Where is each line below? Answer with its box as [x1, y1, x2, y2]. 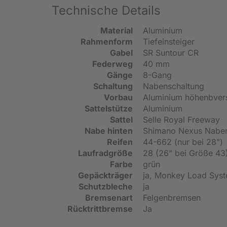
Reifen [107, 136, 133, 147]
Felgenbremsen [143, 192, 201, 203]
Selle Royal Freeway [143, 114, 220, 125]
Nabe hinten [85, 125, 133, 136]
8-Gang [143, 69, 172, 80]
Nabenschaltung [143, 81, 204, 91]
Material [100, 25, 133, 35]
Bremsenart [85, 192, 133, 203]
